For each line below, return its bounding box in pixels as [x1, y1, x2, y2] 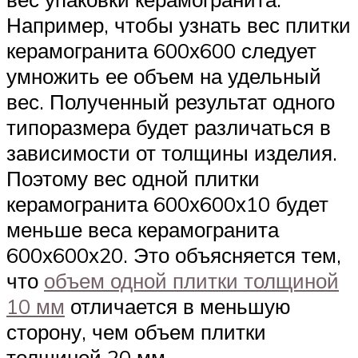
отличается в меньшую [65, 292, 291, 319]
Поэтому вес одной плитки [6, 165, 260, 191]
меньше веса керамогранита [6, 216, 279, 242]
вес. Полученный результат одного [6, 88, 335, 114]
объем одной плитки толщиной [44, 267, 339, 293]
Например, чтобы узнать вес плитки [6, 11, 351, 38]
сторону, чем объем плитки [6, 318, 266, 344]
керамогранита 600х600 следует [6, 37, 316, 63]
